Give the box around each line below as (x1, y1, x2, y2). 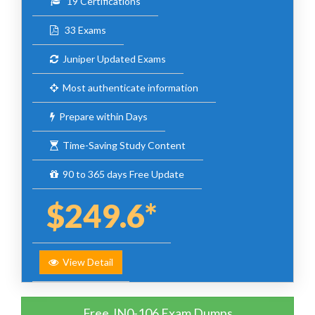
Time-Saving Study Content (58, 139, 186, 152)
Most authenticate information (58, 82, 198, 94)
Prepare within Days (55, 110, 148, 123)
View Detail (58, 256, 113, 269)
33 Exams (58, 24, 106, 37)
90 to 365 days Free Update (58, 168, 184, 181)
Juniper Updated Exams (58, 53, 166, 65)
